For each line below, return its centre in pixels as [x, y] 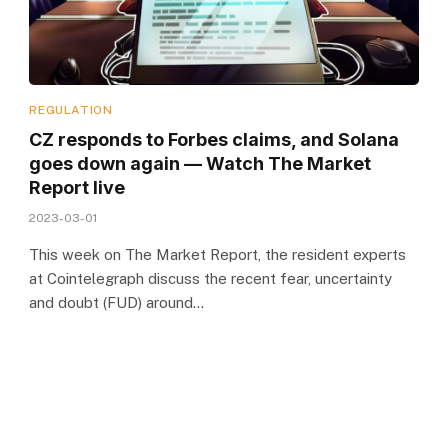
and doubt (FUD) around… [117, 302]
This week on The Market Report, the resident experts [218, 254]
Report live [77, 187]
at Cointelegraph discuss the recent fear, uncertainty [211, 278]
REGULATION [71, 109]
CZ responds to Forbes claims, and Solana [214, 139]
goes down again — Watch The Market [200, 163]
